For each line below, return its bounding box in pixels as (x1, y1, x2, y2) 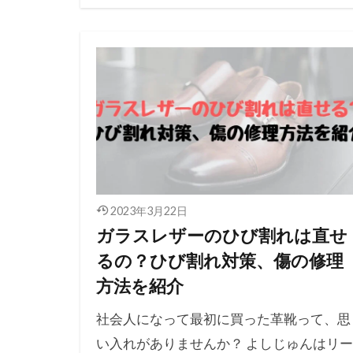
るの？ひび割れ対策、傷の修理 (96, 250, 344, 271)
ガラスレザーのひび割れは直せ (96, 225, 347, 246)
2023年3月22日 (110, 203, 188, 217)
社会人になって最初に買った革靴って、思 (96, 310, 351, 327)
